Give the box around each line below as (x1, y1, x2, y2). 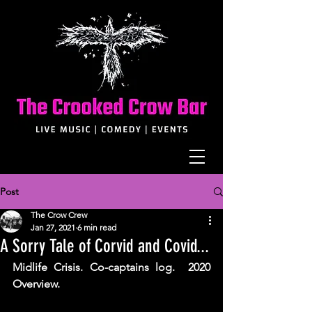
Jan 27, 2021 (31, 222, 75, 233)
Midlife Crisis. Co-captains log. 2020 (13, 260, 210, 274)
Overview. (13, 277, 63, 290)
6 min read (77, 222, 116, 233)
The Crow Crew (31, 210, 87, 220)
